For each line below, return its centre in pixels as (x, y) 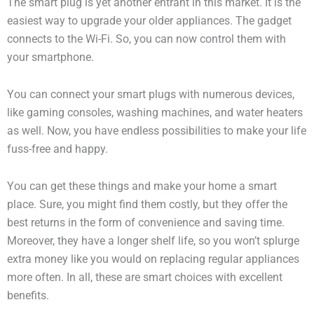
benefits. (28, 295)
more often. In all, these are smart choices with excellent (145, 277)
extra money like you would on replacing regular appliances (153, 259)
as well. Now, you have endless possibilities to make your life (157, 131)
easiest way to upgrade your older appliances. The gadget (149, 21)
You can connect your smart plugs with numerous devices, (151, 94)
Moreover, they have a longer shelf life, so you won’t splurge (153, 241)
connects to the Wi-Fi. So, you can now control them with (146, 39)
